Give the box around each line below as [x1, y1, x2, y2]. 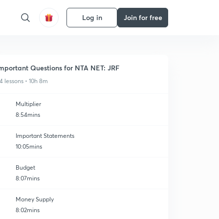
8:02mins [16, 206, 40, 214]
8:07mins [16, 175, 40, 182]
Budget [16, 164, 35, 171]
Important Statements [16, 132, 74, 139]
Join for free [123, 13, 162, 22]
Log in [82, 13, 102, 22]
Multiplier [16, 100, 41, 108]
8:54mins [16, 111, 40, 118]
